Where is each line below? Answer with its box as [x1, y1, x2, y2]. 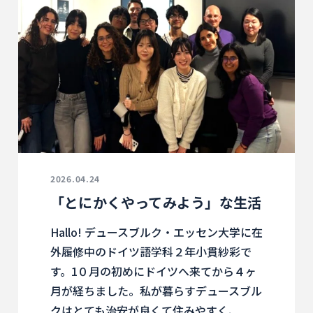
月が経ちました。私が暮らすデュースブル [50, 282, 262, 300]
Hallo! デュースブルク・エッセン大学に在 [50, 224, 263, 241]
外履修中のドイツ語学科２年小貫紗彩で [50, 243, 252, 261]
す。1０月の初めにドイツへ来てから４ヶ [50, 263, 256, 280]
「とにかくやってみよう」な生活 [50, 192, 262, 213]
